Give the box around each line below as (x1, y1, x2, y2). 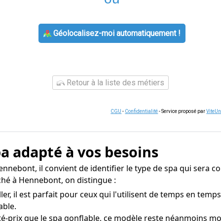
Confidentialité (125, 109, 158, 114)
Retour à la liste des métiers (65, 78, 164, 87)
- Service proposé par (158, 109, 207, 114)
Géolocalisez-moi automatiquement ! (51, 29, 181, 38)
